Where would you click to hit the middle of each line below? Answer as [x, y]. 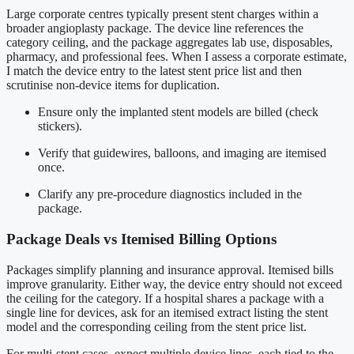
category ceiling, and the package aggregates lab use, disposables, [169, 43]
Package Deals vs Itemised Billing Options [141, 239]
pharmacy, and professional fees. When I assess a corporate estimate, [177, 57]
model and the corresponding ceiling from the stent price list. [156, 326]
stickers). [60, 126]
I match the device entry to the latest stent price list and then [154, 71]
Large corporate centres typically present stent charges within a [162, 14]
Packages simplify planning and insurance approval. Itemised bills [170, 269]
